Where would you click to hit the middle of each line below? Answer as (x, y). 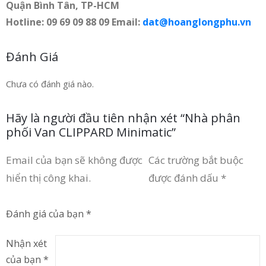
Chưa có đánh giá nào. (50, 83)
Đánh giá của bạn (46, 213)
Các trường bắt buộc (196, 160)
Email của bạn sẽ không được (74, 160)
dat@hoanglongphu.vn (197, 22)
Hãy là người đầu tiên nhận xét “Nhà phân (123, 118)
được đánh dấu (185, 178)
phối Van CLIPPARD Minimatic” (91, 132)
